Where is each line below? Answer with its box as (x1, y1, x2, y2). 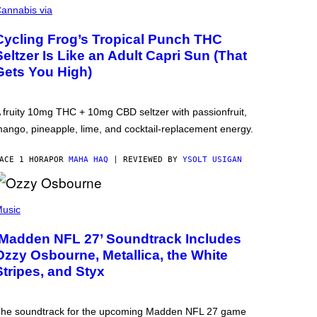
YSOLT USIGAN (183, 155, 242, 165)
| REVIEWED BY (108, 155, 183, 165)
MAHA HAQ (69, 155, 108, 165)
